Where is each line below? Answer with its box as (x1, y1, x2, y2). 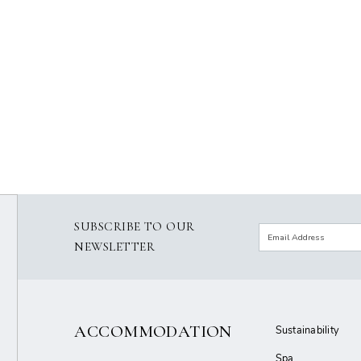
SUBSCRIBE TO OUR (74, 219, 195, 234)
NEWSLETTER (74, 239, 156, 254)
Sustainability (275, 323, 339, 337)
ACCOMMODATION (74, 322, 232, 342)
